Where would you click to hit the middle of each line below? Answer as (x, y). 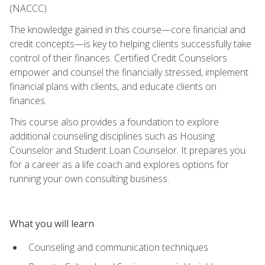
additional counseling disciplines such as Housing (112, 136)
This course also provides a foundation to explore (114, 122)
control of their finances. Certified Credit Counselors (118, 58)
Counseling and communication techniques (118, 247)
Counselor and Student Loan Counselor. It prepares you (127, 150)
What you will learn (52, 223)
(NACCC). (29, 8)
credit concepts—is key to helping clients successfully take (130, 43)
